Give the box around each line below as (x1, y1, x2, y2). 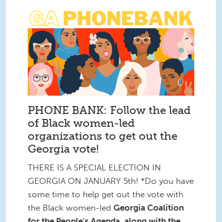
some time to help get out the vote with (28, 189, 183, 199)
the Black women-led (28, 202, 113, 213)
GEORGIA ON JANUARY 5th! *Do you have (28, 175, 194, 186)
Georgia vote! (28, 142, 99, 156)
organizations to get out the (28, 129, 177, 143)
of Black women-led (28, 116, 135, 130)
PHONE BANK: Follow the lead (28, 103, 191, 117)
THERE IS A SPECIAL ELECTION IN (28, 162, 161, 172)
